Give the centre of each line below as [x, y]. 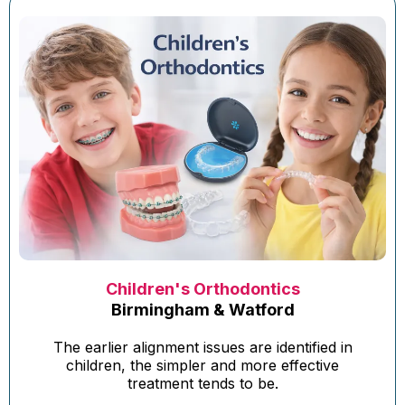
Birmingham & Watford [202, 310]
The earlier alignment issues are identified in [202, 348]
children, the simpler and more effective [202, 366]
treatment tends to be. [202, 384]
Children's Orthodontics [202, 289]
